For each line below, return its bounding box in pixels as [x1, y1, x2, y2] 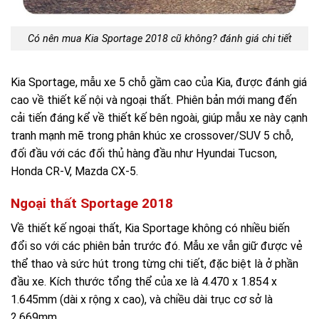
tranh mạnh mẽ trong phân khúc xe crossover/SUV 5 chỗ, [11, 129, 293, 143]
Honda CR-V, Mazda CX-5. [11, 164, 138, 179]
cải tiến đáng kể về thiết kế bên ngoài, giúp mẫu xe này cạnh [11, 111, 308, 125]
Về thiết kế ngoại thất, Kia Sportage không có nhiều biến [11, 221, 290, 235]
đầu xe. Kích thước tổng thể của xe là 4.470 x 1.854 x [11, 274, 277, 288]
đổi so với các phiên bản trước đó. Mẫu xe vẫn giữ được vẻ [11, 239, 303, 253]
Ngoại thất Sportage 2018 [11, 195, 173, 212]
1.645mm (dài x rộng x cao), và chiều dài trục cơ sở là [11, 292, 273, 306]
